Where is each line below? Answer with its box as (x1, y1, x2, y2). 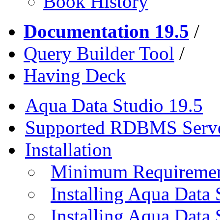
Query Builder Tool (24, 42, 174, 64)
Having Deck (24, 64, 126, 86)
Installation (25, 138, 112, 160)
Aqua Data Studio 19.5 (25, 94, 203, 116)
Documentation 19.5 (24, 20, 189, 42)
